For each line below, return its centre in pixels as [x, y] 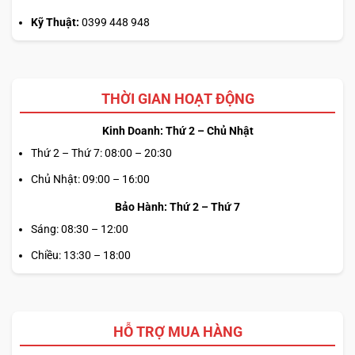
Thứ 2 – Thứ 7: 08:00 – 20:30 [101, 153]
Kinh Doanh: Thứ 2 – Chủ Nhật [177, 130]
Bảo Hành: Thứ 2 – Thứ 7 [177, 206]
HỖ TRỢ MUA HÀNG [177, 331]
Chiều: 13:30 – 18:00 [81, 255]
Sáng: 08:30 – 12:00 [80, 229]
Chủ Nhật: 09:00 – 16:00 [90, 179]
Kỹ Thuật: [55, 22]
